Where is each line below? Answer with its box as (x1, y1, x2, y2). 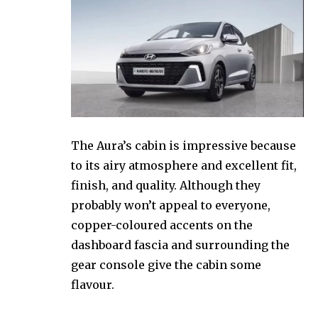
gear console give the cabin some (71, 258, 261, 273)
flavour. (71, 278, 114, 292)
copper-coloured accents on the (71, 218, 253, 233)
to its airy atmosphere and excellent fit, (71, 158, 297, 173)
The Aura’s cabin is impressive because (71, 138, 296, 153)
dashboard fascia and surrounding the (71, 238, 290, 253)
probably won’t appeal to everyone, (71, 198, 270, 213)
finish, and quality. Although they (71, 178, 261, 193)
